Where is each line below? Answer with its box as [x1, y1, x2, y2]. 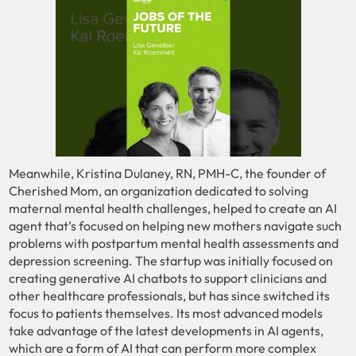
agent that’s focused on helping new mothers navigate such [9, 217, 342, 234]
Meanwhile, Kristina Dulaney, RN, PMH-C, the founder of [9, 164, 327, 181]
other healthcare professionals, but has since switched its [9, 287, 331, 304]
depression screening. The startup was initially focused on [9, 252, 334, 269]
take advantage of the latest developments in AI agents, [9, 322, 324, 339]
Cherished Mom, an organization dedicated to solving [9, 182, 309, 199]
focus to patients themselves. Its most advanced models [9, 304, 323, 321]
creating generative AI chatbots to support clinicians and [9, 269, 327, 286]
